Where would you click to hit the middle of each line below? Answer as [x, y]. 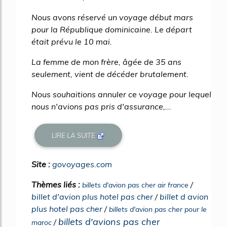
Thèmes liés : [57, 185]
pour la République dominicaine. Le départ [112, 30]
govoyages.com [82, 164]
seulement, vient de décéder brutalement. [110, 74]
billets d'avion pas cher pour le [158, 210]
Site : [42, 164]
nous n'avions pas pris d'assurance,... [101, 107]
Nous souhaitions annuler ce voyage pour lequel [121, 94]
